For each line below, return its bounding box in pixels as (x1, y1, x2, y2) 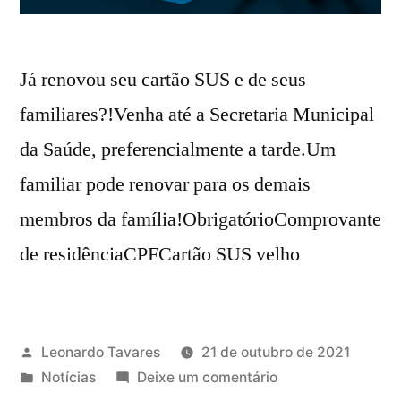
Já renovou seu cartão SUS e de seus (20, 66, 306, 92)
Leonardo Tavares (40, 343, 160, 361)
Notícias (40, 368, 96, 386)
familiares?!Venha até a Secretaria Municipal (20, 101, 374, 127)
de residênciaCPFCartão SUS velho (20, 241, 300, 267)
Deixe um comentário (136, 368, 277, 386)
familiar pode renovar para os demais (20, 171, 311, 197)
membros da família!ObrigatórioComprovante (20, 206, 381, 232)
